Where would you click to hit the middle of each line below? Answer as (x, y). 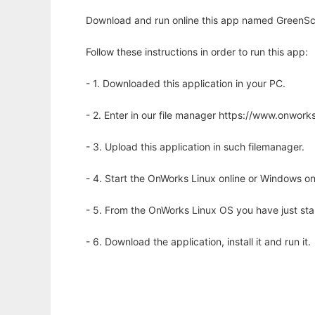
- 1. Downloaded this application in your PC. (186, 84)
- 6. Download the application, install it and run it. (198, 242)
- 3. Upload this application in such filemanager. (195, 147)
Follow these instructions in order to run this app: (197, 52)
